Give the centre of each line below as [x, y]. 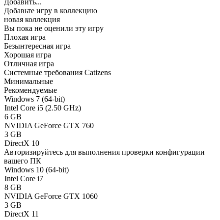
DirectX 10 [22, 143]
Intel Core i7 [24, 179]
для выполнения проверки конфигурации [134, 152]
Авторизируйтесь [33, 152]
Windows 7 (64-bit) [35, 99]
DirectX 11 [22, 214]
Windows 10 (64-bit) [37, 170]
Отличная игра [29, 64]
